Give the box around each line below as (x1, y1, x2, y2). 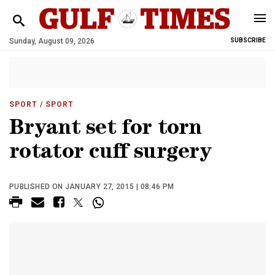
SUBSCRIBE (230, 37, 266, 44)
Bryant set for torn (9, 119, 202, 141)
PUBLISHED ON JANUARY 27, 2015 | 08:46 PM (9, 182, 174, 191)
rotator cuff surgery (9, 143, 211, 165)
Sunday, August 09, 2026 (9, 37, 95, 45)
